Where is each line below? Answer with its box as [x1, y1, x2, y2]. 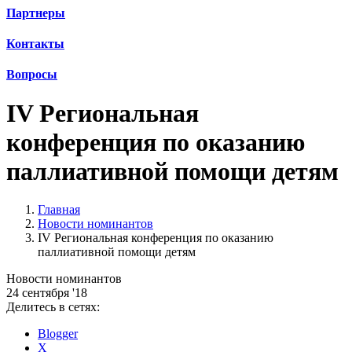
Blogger [38, 327, 78, 341]
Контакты [6, 36, 64, 50]
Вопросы [6, 68, 57, 82]
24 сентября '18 [6, 286, 87, 300]
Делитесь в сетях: [6, 300, 100, 314]
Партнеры [6, 5, 65, 20]
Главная [38, 203, 80, 217]
